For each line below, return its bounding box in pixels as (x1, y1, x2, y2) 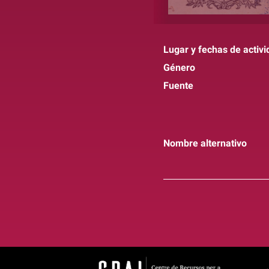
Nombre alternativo (163, 137, 247, 149)
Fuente (163, 79, 193, 91)
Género (163, 61, 195, 73)
